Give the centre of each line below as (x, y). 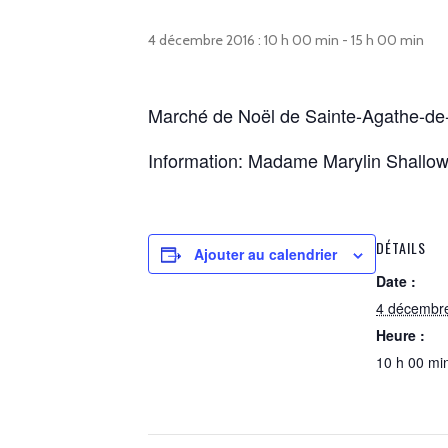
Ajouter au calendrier (265, 254)
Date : (396, 281)
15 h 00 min (387, 40)
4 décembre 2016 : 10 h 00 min (243, 40)
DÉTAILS (401, 247)
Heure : (400, 335)
